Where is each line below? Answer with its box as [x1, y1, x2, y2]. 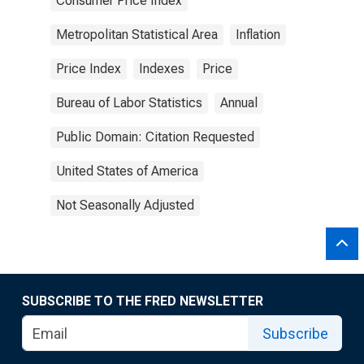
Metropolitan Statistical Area [56, 27, 218, 42]
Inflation [236, 27, 280, 42]
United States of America [56, 163, 198, 179]
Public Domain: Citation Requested [56, 129, 254, 145]
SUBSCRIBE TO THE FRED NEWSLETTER [22, 293, 263, 309]
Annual [220, 95, 258, 110]
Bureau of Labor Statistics [56, 95, 202, 110]
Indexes [139, 61, 184, 76]
